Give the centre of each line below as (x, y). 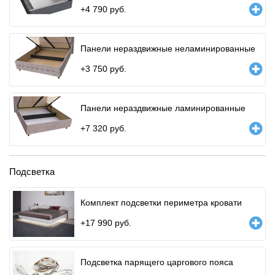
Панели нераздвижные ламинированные (163, 108)
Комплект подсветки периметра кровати (161, 202)
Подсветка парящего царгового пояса (157, 262)
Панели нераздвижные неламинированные (168, 48)
